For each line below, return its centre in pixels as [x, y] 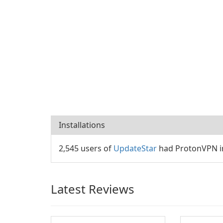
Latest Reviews [93, 189]
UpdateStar [135, 148]
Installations [82, 125]
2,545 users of [86, 148]
